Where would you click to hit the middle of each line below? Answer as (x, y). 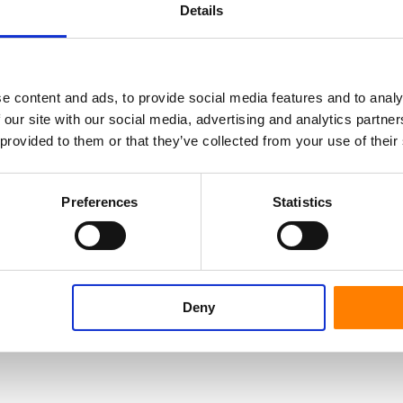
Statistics (302, 202)
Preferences (100, 202)
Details (201, 11)
